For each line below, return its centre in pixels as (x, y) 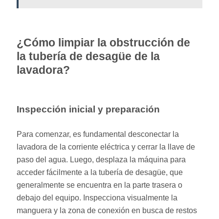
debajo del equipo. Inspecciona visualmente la (97, 197)
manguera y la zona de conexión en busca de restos (107, 210)
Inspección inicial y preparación (88, 109)
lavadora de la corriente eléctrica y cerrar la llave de (106, 147)
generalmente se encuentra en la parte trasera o (100, 185)
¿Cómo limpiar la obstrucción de (104, 42)
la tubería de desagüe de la (88, 56)
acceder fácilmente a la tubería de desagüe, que (100, 172)
